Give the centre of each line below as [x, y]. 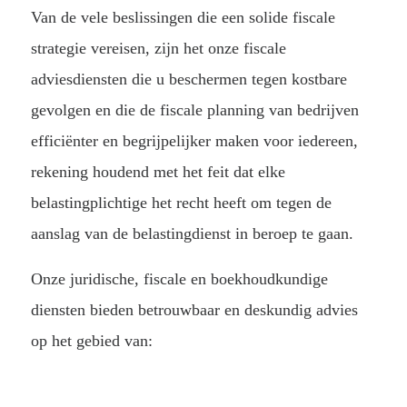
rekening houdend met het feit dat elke [158, 172]
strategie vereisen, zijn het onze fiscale [158, 49]
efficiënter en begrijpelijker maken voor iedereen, [194, 141]
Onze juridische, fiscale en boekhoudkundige [179, 278]
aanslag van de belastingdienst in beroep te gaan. [192, 234]
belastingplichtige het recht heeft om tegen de [181, 203]
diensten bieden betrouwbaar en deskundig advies [194, 309]
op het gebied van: [91, 340]
